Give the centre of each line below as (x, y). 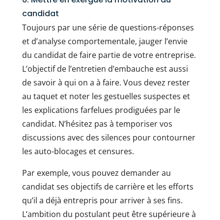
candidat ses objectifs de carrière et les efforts (108, 187)
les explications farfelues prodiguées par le (101, 110)
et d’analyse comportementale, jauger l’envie (105, 41)
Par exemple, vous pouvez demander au (96, 173)
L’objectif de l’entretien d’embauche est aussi (105, 69)
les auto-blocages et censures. (78, 151)
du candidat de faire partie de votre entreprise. (109, 55)
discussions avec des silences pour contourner (109, 138)
